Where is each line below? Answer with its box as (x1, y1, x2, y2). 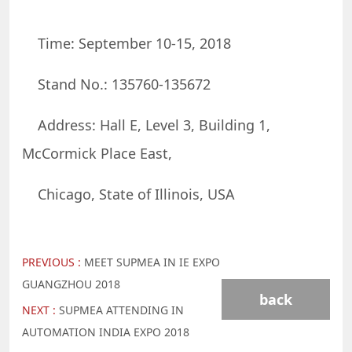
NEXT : (22, 302, 59, 318)
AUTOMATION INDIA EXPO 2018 (22, 324, 189, 340)
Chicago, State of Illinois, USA (22, 185, 235, 204)
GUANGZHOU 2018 (22, 277, 120, 292)
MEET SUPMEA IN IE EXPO (84, 255, 220, 270)
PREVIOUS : (22, 255, 84, 270)
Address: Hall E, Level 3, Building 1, (22, 115, 270, 135)
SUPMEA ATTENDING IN (59, 302, 184, 318)
